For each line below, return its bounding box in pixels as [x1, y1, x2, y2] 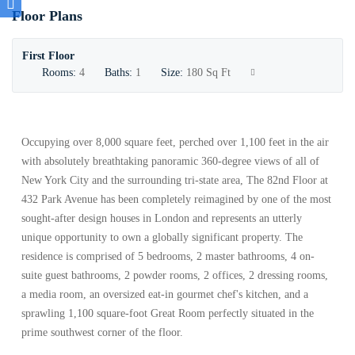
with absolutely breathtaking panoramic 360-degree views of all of [21, 155, 319, 167]
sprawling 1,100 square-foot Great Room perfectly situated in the [21, 307, 314, 319]
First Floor [22, 50, 74, 62]
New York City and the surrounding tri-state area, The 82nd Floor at [21, 174, 328, 186]
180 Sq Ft [183, 67, 231, 78]
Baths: [105, 67, 132, 78]
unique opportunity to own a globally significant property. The [21, 231, 303, 243]
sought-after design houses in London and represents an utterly [21, 212, 302, 224]
